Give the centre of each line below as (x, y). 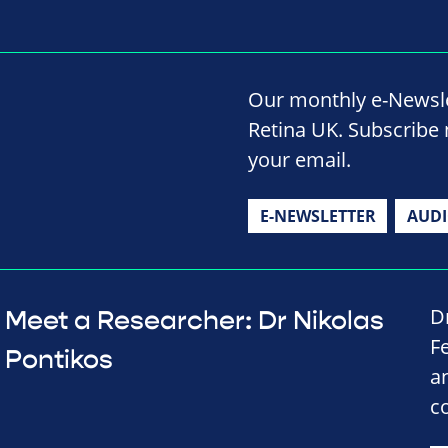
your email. (299, 160)
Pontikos (58, 360)
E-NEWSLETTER (317, 216)
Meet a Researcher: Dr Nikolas (194, 321)
